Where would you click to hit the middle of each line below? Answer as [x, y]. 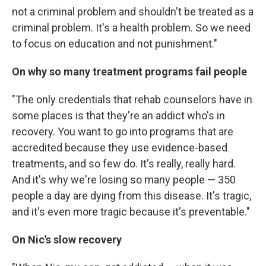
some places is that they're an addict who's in [118, 115]
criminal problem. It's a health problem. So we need [131, 27]
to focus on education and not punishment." [115, 43]
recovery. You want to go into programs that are [123, 131]
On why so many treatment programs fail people [129, 71]
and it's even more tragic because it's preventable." [131, 211]
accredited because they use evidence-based [120, 147]
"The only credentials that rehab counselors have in [132, 99]
